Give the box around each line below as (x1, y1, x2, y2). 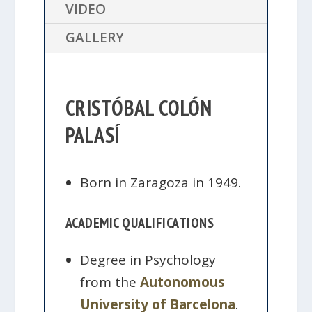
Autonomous (140, 272, 226, 291)
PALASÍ (65, 121, 120, 148)
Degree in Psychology (80, 250, 217, 269)
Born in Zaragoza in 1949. (80, 173, 242, 192)
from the (80, 272, 141, 291)
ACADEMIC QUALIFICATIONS (65, 214, 214, 233)
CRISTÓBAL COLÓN (65, 94, 212, 121)
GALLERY (65, 29, 124, 47)
